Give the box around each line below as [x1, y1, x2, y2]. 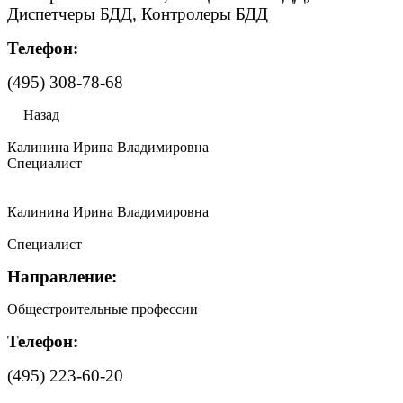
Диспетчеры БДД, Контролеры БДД [7, 4, 268, 23]
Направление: [7, 267, 117, 286]
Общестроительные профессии [7, 301, 198, 317]
